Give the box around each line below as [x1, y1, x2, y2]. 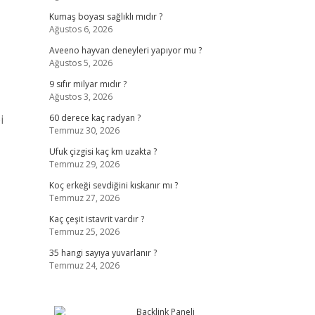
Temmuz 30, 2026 [49, 124, 120, 136]
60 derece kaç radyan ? [49, 112, 141, 124]
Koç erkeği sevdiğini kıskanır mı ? [49, 179, 178, 191]
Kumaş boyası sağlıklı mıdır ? [49, 11, 162, 22]
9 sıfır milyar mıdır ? [49, 78, 127, 90]
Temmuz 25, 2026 [49, 226, 120, 238]
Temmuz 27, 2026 [49, 192, 120, 204]
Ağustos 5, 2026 [49, 57, 112, 69]
